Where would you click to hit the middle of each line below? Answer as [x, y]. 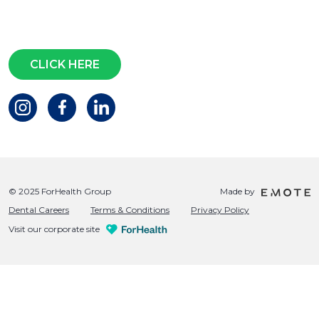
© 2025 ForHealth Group [60, 192]
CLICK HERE [65, 65]
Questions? [63, 30]
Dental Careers [39, 210]
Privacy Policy [220, 210]
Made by [241, 192]
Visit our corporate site [56, 229]
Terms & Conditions [130, 210]
